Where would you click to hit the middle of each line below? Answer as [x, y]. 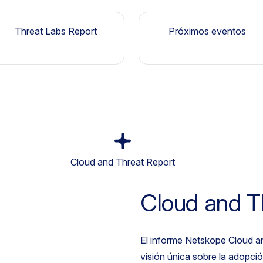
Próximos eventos [208, 31]
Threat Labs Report [55, 31]
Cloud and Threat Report [123, 162]
